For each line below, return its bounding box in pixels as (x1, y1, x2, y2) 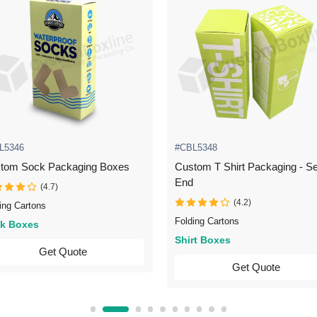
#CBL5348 (174, 142, 217, 154)
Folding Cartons (174, 216, 239, 227)
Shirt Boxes (174, 235, 231, 246)
